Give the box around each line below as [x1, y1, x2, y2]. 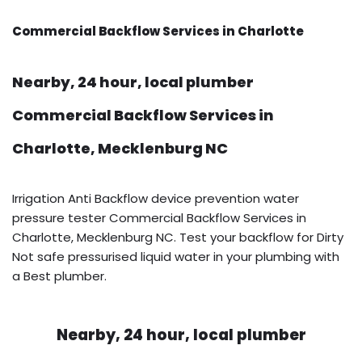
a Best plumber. [12, 267, 107, 284]
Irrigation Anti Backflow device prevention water [12, 189, 299, 207]
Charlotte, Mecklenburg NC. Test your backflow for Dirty [12, 228, 343, 246]
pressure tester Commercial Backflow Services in [12, 208, 306, 226]
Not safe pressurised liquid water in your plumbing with [12, 247, 339, 265]
